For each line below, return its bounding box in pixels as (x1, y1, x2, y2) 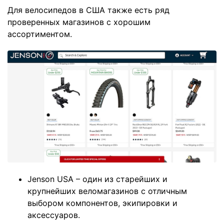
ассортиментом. (7, 29, 72, 39)
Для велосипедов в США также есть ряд (7, 5, 169, 15)
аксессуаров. (27, 210, 80, 220)
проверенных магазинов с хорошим (7, 17, 150, 27)
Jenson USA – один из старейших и (27, 174, 167, 184)
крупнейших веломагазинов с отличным (27, 186, 187, 196)
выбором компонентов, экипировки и (27, 198, 177, 208)
